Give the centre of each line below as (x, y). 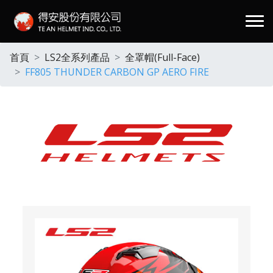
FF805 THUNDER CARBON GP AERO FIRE (117, 72)
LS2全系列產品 (77, 57)
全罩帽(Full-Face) (162, 57)
